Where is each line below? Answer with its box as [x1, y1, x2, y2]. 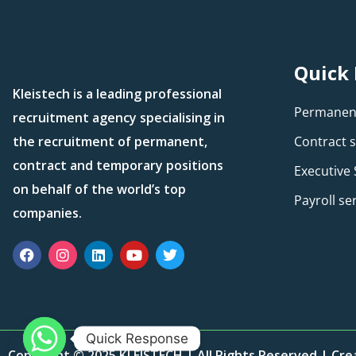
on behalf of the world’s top [13, 180, 186, 198]
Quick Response [86, 330, 188, 346]
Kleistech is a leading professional [13, 84, 222, 103]
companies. [13, 203, 82, 222]
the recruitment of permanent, [13, 132, 207, 150]
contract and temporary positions [13, 156, 223, 174]
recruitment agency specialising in [13, 108, 225, 126]
